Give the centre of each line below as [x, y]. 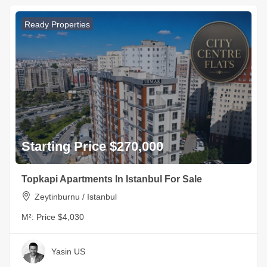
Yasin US [68, 251]
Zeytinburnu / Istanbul [76, 196]
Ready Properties [57, 24]
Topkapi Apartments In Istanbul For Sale [112, 179]
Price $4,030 [60, 217]
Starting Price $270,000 [92, 146]
